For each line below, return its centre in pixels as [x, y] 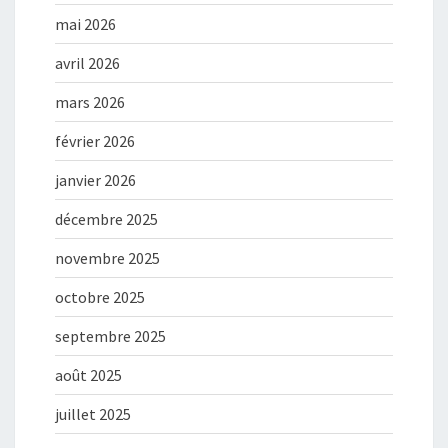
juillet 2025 [93, 414]
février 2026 [95, 141]
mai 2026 [85, 24]
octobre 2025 [100, 297]
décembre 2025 [106, 219]
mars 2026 [90, 102]
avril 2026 [87, 63]
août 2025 [88, 375]
